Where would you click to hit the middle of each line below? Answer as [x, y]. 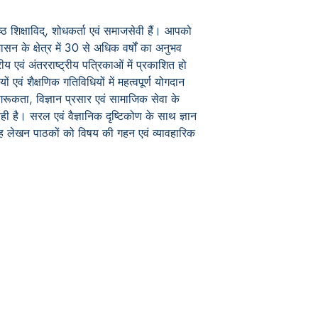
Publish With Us [109, 229]
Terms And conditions [119, 294]
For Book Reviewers [115, 258]
